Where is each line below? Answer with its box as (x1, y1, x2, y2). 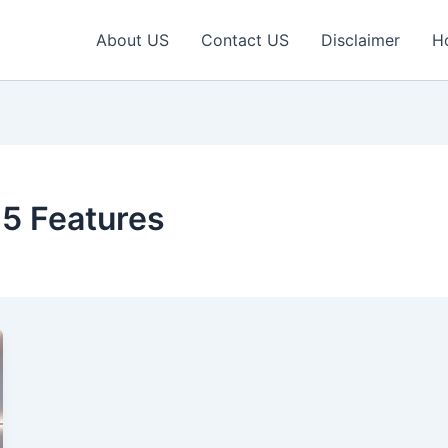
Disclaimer (321, 30, 400, 50)
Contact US (201, 30, 289, 50)
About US (96, 30, 169, 50)
